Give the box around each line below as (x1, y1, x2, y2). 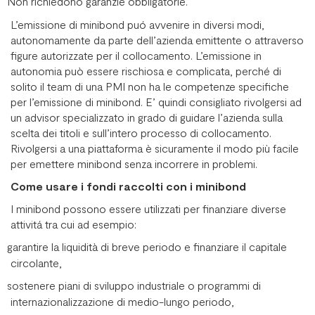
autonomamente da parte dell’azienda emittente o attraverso (11, 32, 304, 46)
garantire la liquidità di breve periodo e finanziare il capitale (7, 239, 287, 253)
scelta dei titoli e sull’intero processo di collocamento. (11, 125, 271, 139)
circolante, (11, 255, 62, 269)
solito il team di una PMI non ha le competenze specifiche (11, 79, 289, 93)
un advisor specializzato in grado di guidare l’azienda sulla (11, 110, 283, 124)
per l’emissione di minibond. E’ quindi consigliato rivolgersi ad (11, 94, 302, 108)
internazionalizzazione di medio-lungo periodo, (11, 294, 237, 308)
